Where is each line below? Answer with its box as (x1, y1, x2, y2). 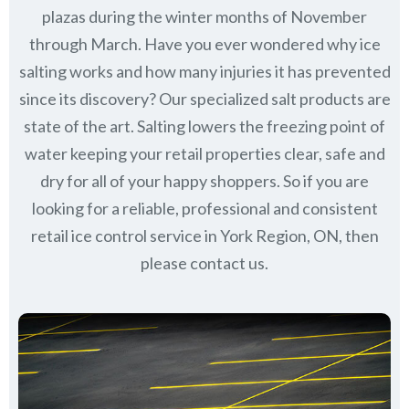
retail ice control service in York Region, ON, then (30, 225, 379, 246)
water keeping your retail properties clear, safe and (24, 142, 385, 163)
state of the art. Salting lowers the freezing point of (24, 115, 385, 136)
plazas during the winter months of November (42, 5, 367, 26)
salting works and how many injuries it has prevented (18, 60, 391, 81)
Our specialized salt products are (155, 88, 391, 109)
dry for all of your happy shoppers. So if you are (40, 170, 369, 191)
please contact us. (141, 252, 268, 273)
